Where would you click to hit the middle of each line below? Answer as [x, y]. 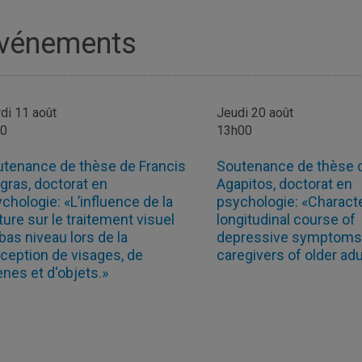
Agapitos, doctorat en [285, 184]
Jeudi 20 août [255, 113]
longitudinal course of [286, 220]
